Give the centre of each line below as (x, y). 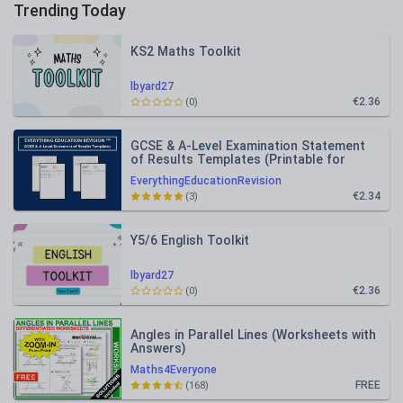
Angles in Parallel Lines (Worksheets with (253, 335)
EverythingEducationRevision (206, 181)
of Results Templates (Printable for (238, 159)
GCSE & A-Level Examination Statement (248, 146)
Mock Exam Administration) (212, 173)
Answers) (158, 348)
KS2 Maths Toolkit (186, 51)
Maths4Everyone (174, 370)
